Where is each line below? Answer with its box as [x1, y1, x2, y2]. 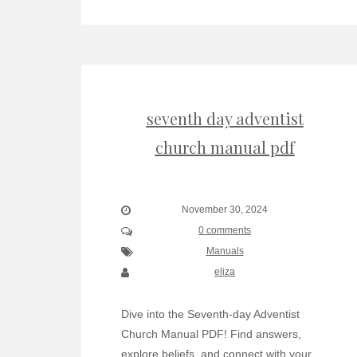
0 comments [198, 225, 251, 236]
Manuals [206, 245, 244, 257]
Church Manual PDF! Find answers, [121, 328, 301, 340]
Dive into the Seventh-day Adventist [121, 308, 300, 320]
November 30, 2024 [182, 204, 268, 215]
